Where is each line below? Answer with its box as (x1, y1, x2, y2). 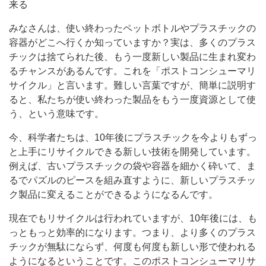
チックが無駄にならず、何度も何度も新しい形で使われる (9, 241, 256, 252)
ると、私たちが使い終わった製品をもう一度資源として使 (9, 94, 256, 104)
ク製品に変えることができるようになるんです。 (9, 189, 218, 199)
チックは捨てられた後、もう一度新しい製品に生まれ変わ (9, 51, 256, 62)
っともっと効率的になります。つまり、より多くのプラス (9, 227, 256, 237)
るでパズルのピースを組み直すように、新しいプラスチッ (9, 175, 256, 185)
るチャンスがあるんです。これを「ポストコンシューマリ (9, 65, 256, 76)
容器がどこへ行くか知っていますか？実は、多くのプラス (9, 37, 256, 47)
